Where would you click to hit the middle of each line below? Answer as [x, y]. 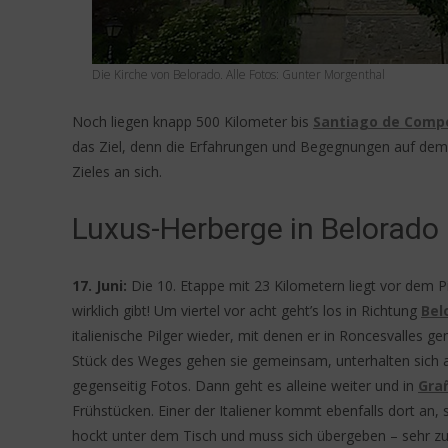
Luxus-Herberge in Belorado [255, 228]
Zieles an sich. [117, 171]
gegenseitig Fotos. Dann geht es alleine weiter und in [245, 385]
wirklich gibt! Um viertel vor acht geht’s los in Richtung [246, 310]
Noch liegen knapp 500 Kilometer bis [192, 121]
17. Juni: [99, 285]
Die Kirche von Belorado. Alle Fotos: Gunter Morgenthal [238, 74]
